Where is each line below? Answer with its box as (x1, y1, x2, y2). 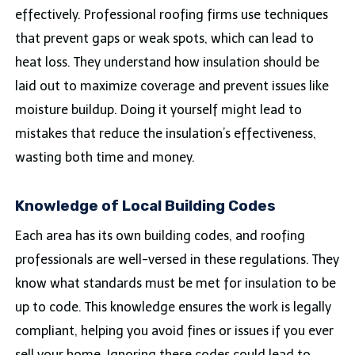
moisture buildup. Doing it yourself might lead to (14, 101, 302, 117)
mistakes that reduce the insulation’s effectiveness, (14, 125, 316, 141)
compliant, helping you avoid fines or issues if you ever (14, 323, 334, 339)
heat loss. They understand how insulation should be (14, 54, 319, 70)
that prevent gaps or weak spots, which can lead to (14, 30, 314, 46)
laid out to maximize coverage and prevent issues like (14, 78, 329, 94)
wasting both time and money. (14, 149, 195, 165)
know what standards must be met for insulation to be (14, 276, 336, 292)
